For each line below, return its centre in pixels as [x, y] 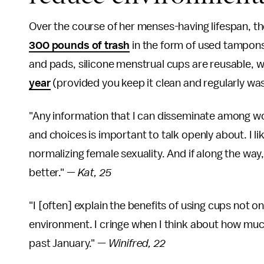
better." [47, 173]
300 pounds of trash [80, 46]
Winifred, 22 [137, 244]
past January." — [69, 244]
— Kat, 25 [88, 173]
